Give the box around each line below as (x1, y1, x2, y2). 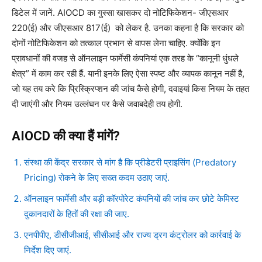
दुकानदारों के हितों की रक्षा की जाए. (24, 208, 129, 219)
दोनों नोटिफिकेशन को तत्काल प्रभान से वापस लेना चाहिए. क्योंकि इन (12, 37, 220, 49)
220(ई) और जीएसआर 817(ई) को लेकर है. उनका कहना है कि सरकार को (12, 22, 244, 33)
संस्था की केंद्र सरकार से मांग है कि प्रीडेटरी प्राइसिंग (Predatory (24, 156, 236, 168)
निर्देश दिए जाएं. (24, 244, 71, 256)
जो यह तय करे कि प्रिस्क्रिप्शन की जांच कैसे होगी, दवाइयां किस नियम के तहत (12, 82, 249, 94)
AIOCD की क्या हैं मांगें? (12, 128, 123, 143)
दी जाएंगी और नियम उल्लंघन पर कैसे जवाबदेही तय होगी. (12, 98, 182, 109)
